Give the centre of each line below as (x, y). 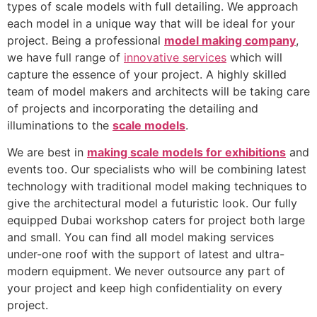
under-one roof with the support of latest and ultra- (146, 254)
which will (254, 57)
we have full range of (65, 57)
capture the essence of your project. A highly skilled (147, 74)
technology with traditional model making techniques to (157, 186)
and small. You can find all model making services (140, 237)
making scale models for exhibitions (186, 152)
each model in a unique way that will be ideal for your (151, 23)
